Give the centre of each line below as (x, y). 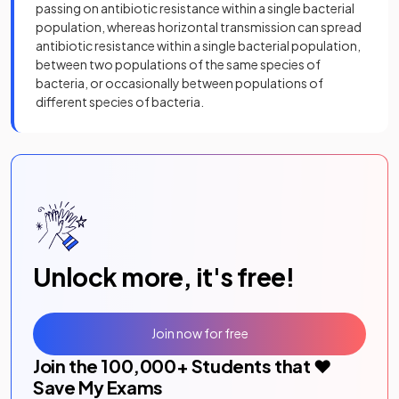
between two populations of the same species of (178, 64)
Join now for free (199, 334)
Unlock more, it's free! (164, 276)
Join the (67, 365)
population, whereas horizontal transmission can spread (199, 26)
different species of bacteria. (120, 101)
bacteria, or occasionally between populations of (179, 82)
